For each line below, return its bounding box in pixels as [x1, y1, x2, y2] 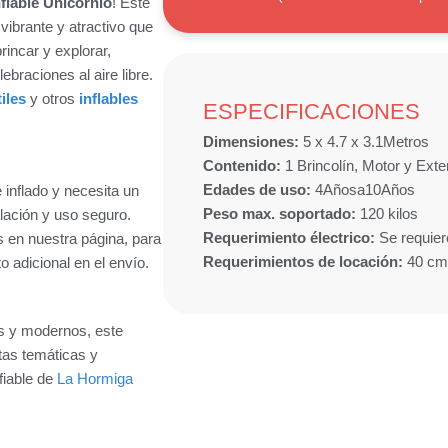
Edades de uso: [203, 181, 316, 199]
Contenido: [203, 157, 286, 175]
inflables [79, 90, 138, 108]
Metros [383, 133, 430, 151]
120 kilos [360, 205, 419, 223]
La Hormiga [57, 370, 133, 388]
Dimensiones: [203, 133, 304, 151]
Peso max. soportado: [203, 205, 361, 223]
